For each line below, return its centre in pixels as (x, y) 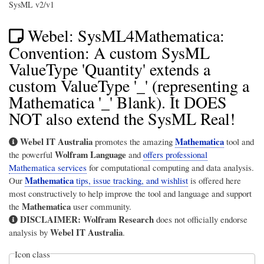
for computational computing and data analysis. (170, 167)
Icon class (33, 254)
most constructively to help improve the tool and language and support (130, 193)
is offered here (214, 180)
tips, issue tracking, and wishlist (131, 180)
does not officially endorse (200, 219)
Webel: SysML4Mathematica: (126, 36)
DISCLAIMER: (50, 219)
